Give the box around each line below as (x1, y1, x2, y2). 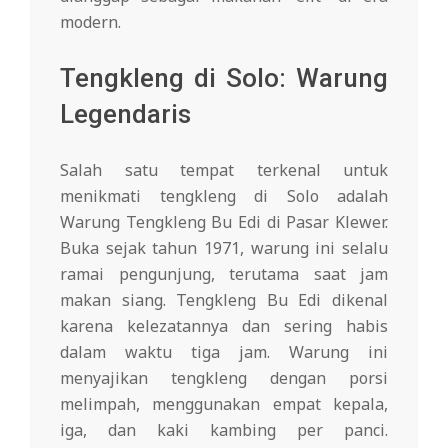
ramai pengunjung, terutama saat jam (60, 263, 388, 286)
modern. (60, 11, 121, 34)
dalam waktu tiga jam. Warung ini (60, 341, 388, 364)
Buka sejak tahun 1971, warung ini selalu (60, 237, 388, 260)
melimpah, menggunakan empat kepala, (60, 393, 388, 416)
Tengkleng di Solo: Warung (60, 63, 388, 94)
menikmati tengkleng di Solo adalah (60, 185, 388, 208)
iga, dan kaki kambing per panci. (60, 419, 388, 442)
